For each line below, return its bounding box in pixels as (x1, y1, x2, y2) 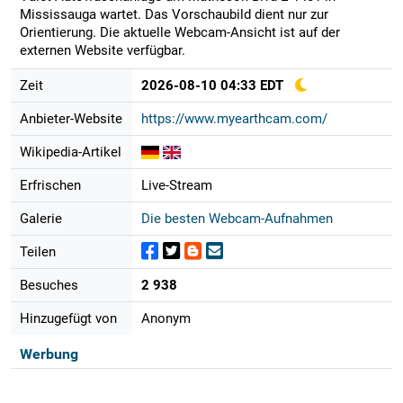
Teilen (19, 243, 56, 260)
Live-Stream (140, 176, 212, 193)
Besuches (19, 276, 78, 293)
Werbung (19, 345, 78, 363)
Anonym (140, 309, 191, 327)
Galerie (19, 210, 62, 227)
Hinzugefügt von (19, 309, 117, 327)
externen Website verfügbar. (19, 41, 185, 58)
